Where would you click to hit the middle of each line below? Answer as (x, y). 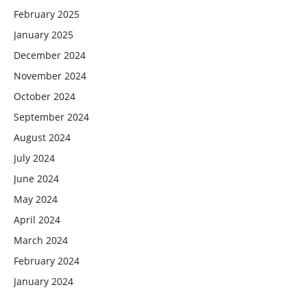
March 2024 (41, 240)
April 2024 (37, 220)
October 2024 (45, 96)
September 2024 (51, 117)
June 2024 (36, 179)
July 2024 (34, 158)
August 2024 (42, 137)
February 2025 (47, 14)
